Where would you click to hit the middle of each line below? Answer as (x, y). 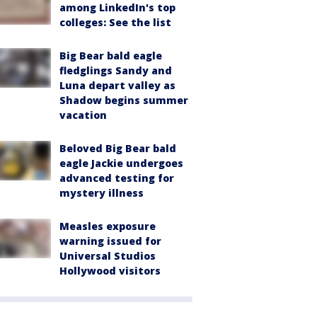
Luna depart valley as (117, 85)
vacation (83, 115)
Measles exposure (108, 226)
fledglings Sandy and (116, 70)
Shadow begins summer (124, 100)
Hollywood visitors (110, 271)
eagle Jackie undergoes (121, 163)
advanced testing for (117, 178)
